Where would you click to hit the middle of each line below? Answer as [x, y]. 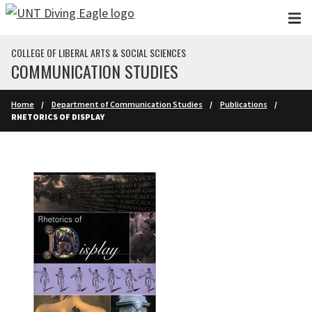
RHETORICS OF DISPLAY [58, 117]
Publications [243, 104]
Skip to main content [61, 16]
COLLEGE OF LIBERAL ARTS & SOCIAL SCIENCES [99, 53]
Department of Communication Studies [127, 104]
